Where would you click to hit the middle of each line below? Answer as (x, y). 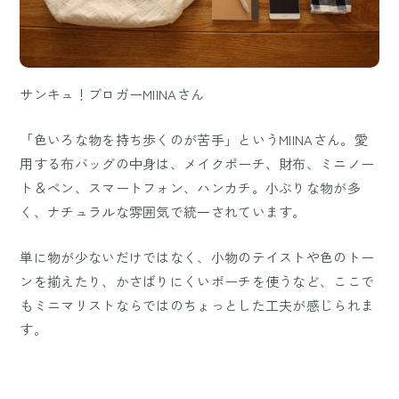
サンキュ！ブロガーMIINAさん (112, 94)
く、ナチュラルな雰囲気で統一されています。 (163, 211)
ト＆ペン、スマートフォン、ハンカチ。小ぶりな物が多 (190, 187)
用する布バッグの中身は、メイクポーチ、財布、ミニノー (197, 163)
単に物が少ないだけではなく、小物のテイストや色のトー (197, 256)
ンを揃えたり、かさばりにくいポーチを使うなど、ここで (197, 281)
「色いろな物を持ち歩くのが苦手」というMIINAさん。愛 (194, 139)
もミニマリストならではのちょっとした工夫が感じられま (197, 305)
